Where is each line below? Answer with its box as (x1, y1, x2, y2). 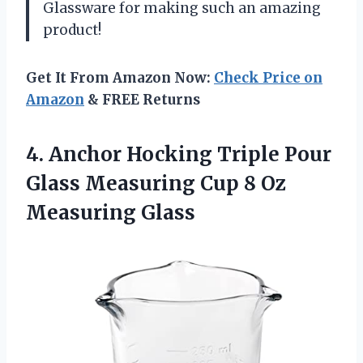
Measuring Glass (26, 199, 195, 225)
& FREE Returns (84, 90, 200, 109)
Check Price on (214, 68, 322, 87)
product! (43, 20, 101, 39)
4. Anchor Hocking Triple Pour (26, 141, 331, 167)
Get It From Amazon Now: (26, 68, 214, 87)
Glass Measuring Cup (26, 170, 244, 196)
